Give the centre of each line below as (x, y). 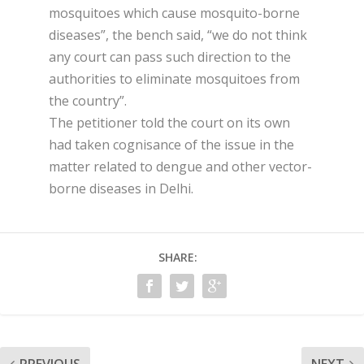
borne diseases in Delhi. (121, 189)
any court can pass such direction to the (170, 57)
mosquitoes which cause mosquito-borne (174, 13)
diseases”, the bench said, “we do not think (178, 35)
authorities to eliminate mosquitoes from (174, 79)
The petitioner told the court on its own (169, 123)
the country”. (88, 101)
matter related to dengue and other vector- (180, 167)
